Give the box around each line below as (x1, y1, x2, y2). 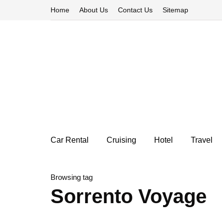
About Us (79, 6, 108, 14)
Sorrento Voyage (51, 185, 207, 207)
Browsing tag (51, 173, 93, 181)
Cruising (107, 136, 136, 144)
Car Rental (51, 136, 89, 144)
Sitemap (163, 6, 188, 14)
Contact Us (118, 6, 153, 14)
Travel (191, 136, 213, 144)
